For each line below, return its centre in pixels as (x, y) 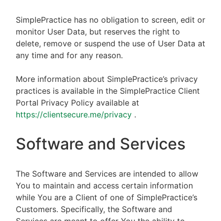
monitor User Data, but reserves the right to (98, 32)
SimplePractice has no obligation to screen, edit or (110, 20)
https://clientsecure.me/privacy (75, 114)
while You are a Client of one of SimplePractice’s (107, 197)
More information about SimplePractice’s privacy (107, 79)
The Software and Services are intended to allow (107, 174)
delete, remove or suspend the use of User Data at (110, 43)
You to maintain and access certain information (104, 185)
